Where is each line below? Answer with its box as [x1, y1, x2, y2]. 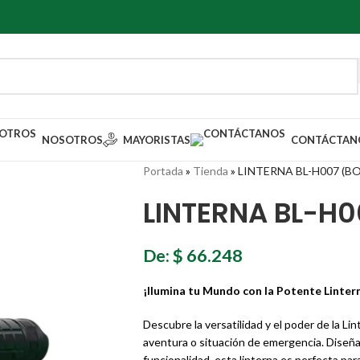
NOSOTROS [42, 133, 103, 146]
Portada [142, 164, 183, 178]
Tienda [192, 164, 228, 178]
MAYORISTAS [123, 133, 190, 146]
